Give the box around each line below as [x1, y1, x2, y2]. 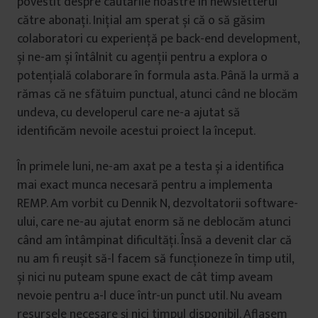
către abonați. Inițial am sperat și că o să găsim [17, 10, 265, 32]
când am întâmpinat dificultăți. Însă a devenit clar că [17, 230, 292, 252]
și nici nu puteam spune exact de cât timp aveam [17, 267, 273, 289]
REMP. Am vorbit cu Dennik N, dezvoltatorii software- [17, 193, 298, 215]
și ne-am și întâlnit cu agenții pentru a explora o [17, 47, 268, 69]
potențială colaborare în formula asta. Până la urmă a [17, 65, 299, 87]
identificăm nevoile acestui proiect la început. [17, 121, 256, 143]
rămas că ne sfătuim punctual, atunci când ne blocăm [17, 84, 298, 106]
